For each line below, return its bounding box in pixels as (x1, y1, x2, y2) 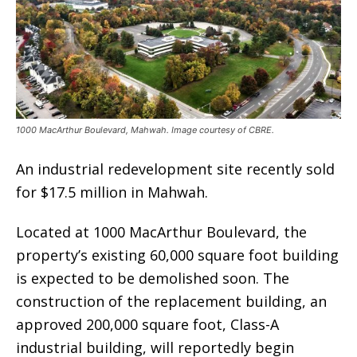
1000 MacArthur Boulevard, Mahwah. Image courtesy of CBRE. (16, 124, 274, 135)
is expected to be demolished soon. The (16, 268, 289, 288)
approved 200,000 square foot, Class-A (16, 314, 279, 334)
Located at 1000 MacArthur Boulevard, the (16, 222, 307, 241)
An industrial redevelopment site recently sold (16, 159, 335, 178)
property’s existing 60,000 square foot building (16, 245, 339, 265)
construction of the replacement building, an (16, 291, 327, 311)
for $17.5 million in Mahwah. (16, 182, 208, 202)
